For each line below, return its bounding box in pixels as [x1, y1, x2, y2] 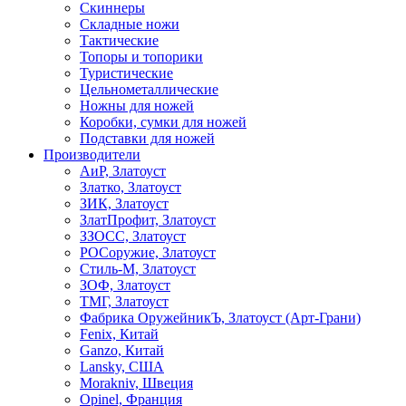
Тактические [80, 33, 159, 49]
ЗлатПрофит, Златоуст [80, 212, 216, 228]
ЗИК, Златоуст [80, 196, 169, 212]
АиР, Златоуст [80, 163, 166, 179]
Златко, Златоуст [80, 179, 181, 196]
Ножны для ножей [80, 98, 194, 114]
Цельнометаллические [80, 82, 218, 98]
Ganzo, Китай [80, 343, 164, 359]
